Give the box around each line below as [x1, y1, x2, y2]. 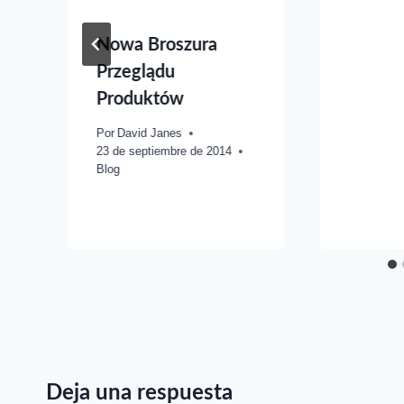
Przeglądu [96, 62, 175, 81]
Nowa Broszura [96, 35, 217, 54]
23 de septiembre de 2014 [96, 143, 232, 158]
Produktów [96, 89, 184, 108]
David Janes [117, 125, 183, 140]
